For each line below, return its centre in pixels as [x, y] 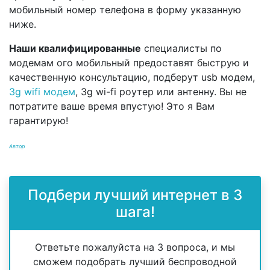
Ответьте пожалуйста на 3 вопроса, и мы [135, 247]
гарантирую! [39, 121]
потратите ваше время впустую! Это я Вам [112, 106]
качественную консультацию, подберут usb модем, [132, 77]
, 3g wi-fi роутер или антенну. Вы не [161, 92]
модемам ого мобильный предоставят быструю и [129, 63]
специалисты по [181, 49]
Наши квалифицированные [75, 49]
